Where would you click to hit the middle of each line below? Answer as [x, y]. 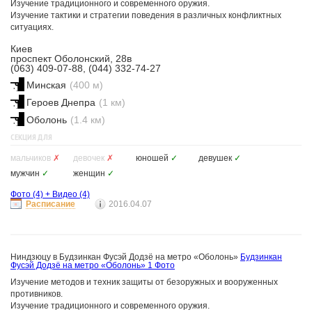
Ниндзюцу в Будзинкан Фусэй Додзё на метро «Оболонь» [124, 257]
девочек [89, 158]
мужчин [25, 173]
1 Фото [161, 265]
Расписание [50, 204]
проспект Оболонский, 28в [71, 58]
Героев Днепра [61, 102]
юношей [152, 158]
